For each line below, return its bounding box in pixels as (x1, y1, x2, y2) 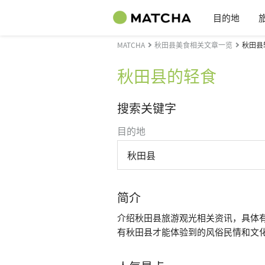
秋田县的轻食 (117, 64, 216, 88)
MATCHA (117, 40, 145, 50)
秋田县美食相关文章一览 (154, 40, 232, 50)
